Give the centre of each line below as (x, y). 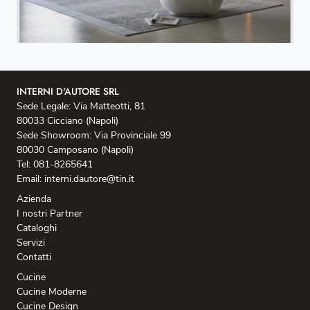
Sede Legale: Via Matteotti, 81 (81, 106)
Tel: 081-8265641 (55, 164)
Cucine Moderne (52, 291)
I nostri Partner (49, 213)
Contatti (34, 257)
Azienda (34, 199)
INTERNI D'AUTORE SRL (68, 91)
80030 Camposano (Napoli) (75, 149)
